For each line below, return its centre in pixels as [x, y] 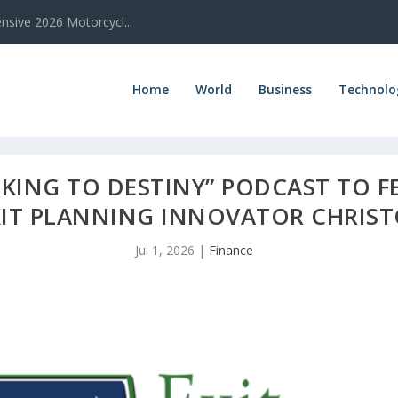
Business [285, 89]
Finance [231, 250]
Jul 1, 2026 [164, 250]
